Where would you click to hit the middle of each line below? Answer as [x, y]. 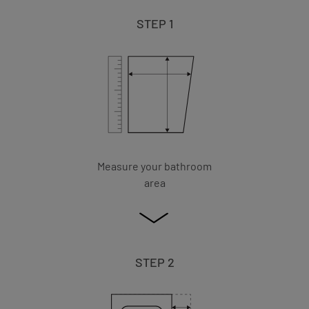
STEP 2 [154, 262]
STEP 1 [154, 24]
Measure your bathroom [154, 166]
